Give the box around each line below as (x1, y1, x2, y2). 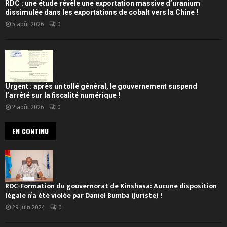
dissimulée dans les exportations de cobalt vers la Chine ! (5, 8, 198, 16)
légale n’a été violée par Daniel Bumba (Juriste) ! (5, 190, 162, 202)
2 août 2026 (12, 104, 44, 111)
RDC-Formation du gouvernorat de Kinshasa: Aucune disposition (5, 180, 217, 193)
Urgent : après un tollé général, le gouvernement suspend (5, 82, 197, 91)
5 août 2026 (12, 20, 44, 28)
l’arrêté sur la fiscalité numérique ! (5, 91, 122, 100)
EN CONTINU (12, 126, 49, 137)
